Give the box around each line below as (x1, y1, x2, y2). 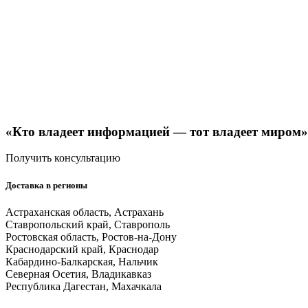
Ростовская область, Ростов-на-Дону (5, 230, 177, 243)
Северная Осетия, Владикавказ (5, 267, 151, 280)
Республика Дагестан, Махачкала (5, 280, 162, 292)
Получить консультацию (5, 152, 120, 164)
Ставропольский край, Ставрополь (5, 218, 170, 230)
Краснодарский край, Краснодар (5, 243, 159, 255)
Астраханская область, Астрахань (5, 206, 164, 218)
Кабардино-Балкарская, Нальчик (5, 255, 158, 267)
